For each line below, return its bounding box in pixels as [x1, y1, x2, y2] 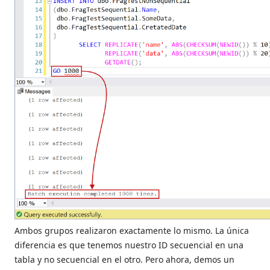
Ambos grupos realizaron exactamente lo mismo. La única [14, 224, 249, 236]
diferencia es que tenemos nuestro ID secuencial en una [14, 239, 243, 251]
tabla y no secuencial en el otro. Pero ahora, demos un [14, 253, 234, 265]
